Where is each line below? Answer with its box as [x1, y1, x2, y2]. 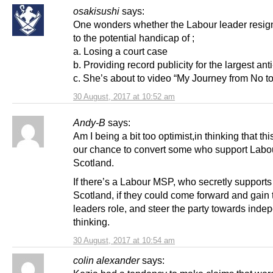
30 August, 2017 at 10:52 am [73, 92, 175, 102]
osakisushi [73, 5, 119, 17]
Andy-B [73, 117, 105, 129]
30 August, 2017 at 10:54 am [73, 236, 175, 246]
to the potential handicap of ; [73, 32, 194, 44]
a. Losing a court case [73, 46, 168, 57]
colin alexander [73, 255, 140, 266]
